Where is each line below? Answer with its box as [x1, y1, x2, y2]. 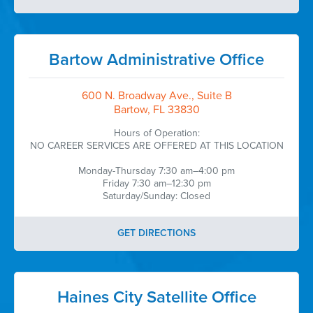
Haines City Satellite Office [57, 287, 256, 307]
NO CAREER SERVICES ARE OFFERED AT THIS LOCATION [29, 140, 284, 152]
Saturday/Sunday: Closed [103, 190, 210, 202]
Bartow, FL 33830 [113, 103, 200, 117]
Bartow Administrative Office [49, 50, 264, 70]
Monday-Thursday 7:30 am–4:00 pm [78, 165, 235, 177]
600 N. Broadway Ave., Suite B [81, 89, 232, 103]
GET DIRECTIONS [117, 227, 196, 239]
